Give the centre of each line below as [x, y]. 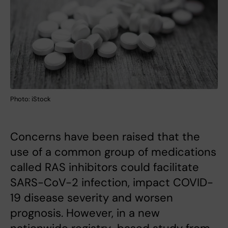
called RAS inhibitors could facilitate [105, 167]
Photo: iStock [31, 99]
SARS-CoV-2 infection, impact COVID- [112, 183]
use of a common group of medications [113, 152]
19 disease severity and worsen [92, 198]
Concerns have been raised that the [105, 137]
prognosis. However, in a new [85, 213]
